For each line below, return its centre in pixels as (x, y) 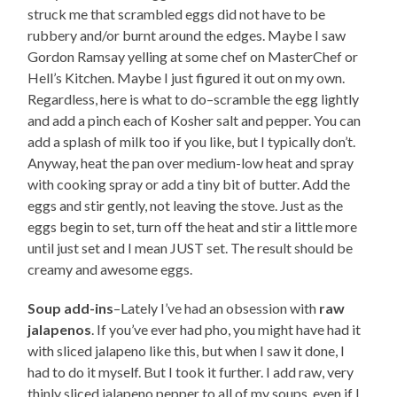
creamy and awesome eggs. (110, 269)
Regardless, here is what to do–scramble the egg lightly (194, 98)
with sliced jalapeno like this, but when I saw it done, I (187, 350)
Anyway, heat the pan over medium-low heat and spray (191, 162)
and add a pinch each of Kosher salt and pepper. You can (195, 120)
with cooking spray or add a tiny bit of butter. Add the (189, 183)
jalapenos (60, 329)
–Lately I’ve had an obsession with (217, 307)
